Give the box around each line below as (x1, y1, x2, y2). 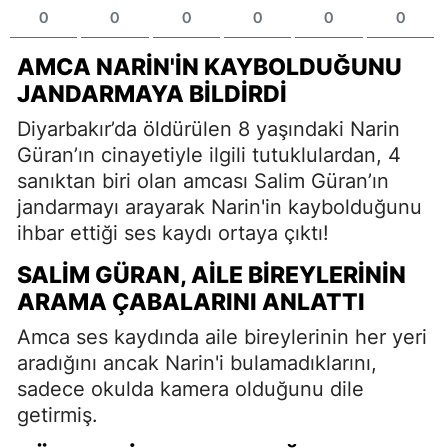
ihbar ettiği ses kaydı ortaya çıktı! (17, 220, 329, 245)
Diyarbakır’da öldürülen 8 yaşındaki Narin (17, 116, 400, 141)
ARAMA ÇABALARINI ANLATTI (17, 287, 365, 316)
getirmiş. (17, 402, 98, 427)
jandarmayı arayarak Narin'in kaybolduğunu (17, 194, 422, 219)
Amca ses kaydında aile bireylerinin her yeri (17, 324, 427, 349)
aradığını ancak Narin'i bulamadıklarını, (17, 350, 377, 375)
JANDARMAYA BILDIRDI (17, 79, 287, 108)
